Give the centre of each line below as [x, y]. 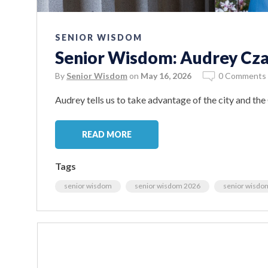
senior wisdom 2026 [167, 186]
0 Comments [242, 76]
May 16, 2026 [166, 76]
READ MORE [107, 135]
